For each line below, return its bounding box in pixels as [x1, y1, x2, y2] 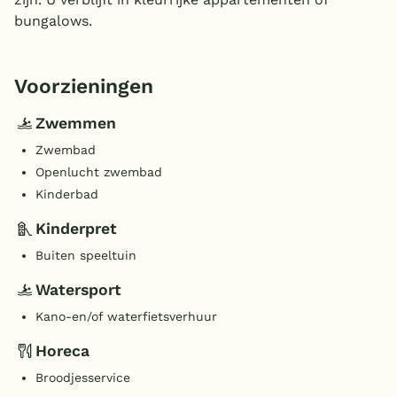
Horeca [35, 341, 90, 360]
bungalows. [14, 12, 92, 30]
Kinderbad [35, 187, 98, 202]
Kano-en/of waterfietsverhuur [35, 309, 217, 324]
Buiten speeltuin [35, 248, 136, 263]
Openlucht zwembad [35, 165, 162, 180]
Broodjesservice [35, 370, 130, 385]
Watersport [35, 280, 121, 299]
